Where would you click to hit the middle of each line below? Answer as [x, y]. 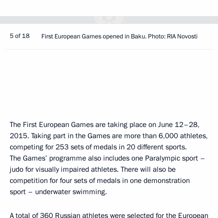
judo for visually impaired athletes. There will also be [93, 169]
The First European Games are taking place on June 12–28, [105, 125]
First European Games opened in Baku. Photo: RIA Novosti [119, 36]
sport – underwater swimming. [58, 192]
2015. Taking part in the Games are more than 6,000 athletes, [109, 136]
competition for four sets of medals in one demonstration [100, 181]
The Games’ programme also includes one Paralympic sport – [108, 158]
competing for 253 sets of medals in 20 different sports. [98, 147]
